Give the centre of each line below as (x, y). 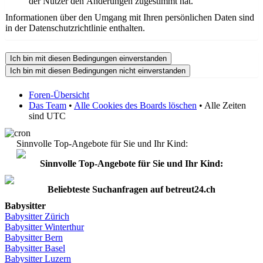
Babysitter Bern (34, 237)
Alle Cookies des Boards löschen (135, 105)
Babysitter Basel (35, 248)
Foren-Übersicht (59, 95)
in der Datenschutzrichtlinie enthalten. (75, 28)
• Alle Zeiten (221, 105)
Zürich (57, 216)
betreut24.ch (189, 189)
